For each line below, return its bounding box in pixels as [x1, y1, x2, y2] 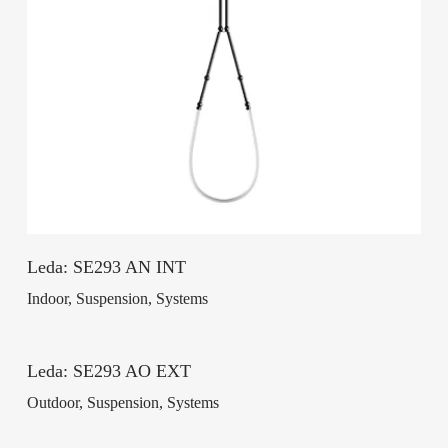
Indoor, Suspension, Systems [26, 290, 208, 308]
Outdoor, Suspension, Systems [26, 394, 219, 412]
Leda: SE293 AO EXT [26, 361, 191, 382]
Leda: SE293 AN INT [26, 257, 186, 278]
